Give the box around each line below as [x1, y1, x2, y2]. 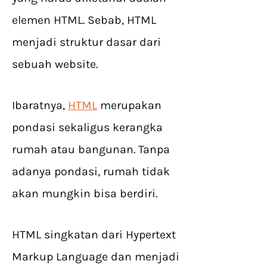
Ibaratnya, [12, 98, 68, 113]
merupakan [97, 98, 162, 113]
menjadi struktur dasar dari [12, 35, 161, 49]
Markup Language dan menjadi [12, 250, 179, 264]
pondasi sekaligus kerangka [12, 120, 163, 135]
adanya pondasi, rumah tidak [12, 164, 170, 179]
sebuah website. [12, 57, 98, 72]
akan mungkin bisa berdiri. [12, 187, 157, 201]
